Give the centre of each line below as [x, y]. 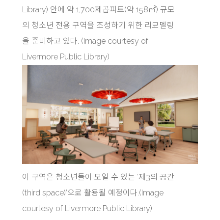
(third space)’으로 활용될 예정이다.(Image [93, 192]
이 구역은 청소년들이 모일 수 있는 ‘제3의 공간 [98, 177]
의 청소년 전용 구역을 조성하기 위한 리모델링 [98, 26]
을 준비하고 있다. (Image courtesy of [85, 41]
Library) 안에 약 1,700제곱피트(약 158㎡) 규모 [98, 10]
